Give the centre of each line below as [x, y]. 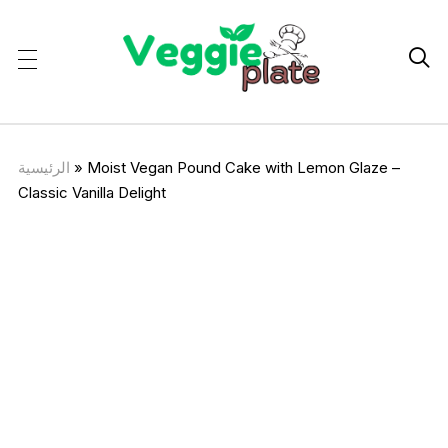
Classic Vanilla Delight [91, 192]
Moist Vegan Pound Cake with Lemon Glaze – [243, 167]
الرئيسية [43, 167]
